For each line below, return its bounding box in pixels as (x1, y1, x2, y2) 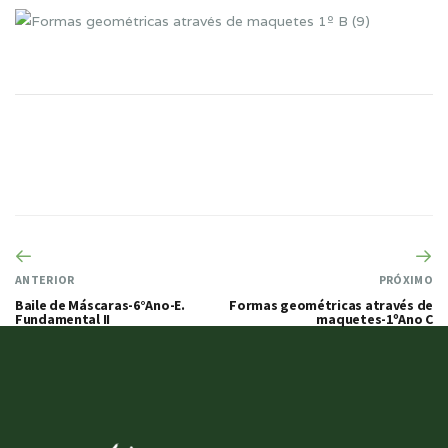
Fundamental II (15, 310, 111, 329)
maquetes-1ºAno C (316, 310, 433, 329)
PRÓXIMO (378, 272, 433, 288)
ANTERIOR (15, 272, 75, 288)
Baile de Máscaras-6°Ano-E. (15, 296, 185, 315)
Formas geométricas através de (229, 296, 433, 315)
